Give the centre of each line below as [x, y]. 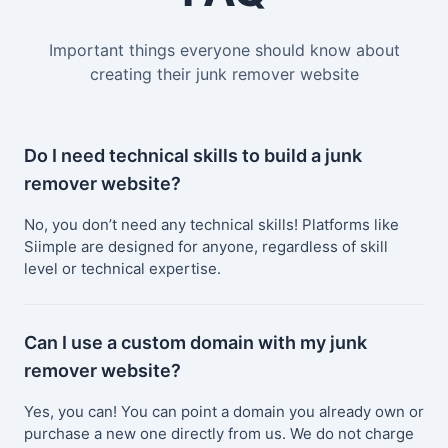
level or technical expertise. [122, 269]
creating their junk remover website [224, 74]
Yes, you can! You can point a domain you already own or [224, 412]
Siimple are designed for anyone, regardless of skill [206, 247]
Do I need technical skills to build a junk [193, 156]
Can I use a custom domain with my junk [195, 343]
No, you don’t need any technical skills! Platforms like [211, 225]
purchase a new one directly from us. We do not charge [219, 434]
